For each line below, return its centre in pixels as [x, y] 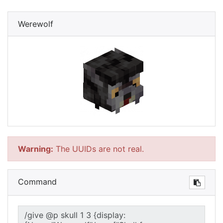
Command [37, 182]
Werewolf [36, 24]
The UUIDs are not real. [99, 149]
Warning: [36, 149]
